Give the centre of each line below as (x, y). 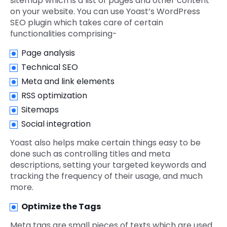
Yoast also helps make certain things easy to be (105, 143)
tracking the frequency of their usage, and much (106, 176)
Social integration (56, 124)
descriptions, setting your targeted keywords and (108, 165)
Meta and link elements (68, 82)
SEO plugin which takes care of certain (87, 23)
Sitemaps (40, 110)
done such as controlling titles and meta (90, 154)
